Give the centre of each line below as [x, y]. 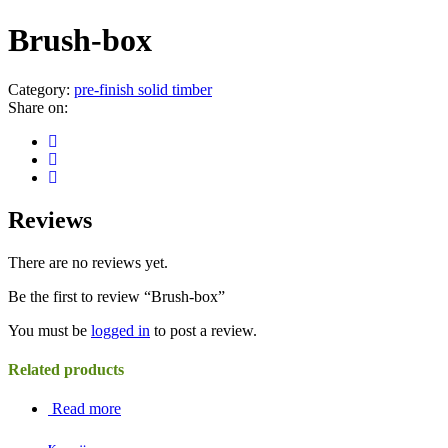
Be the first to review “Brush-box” [116, 296]
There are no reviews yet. [88, 262]
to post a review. [203, 330]
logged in [120, 330]
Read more [86, 409]
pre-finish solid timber [143, 89]
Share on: [38, 107]
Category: [41, 89]
